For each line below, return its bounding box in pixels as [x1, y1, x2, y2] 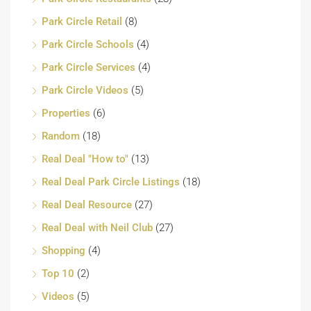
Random [42, 129, 80, 142]
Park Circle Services [42, 60, 135, 74]
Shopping [42, 244, 85, 257]
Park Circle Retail [42, 15, 122, 28]
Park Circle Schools [42, 37, 134, 51]
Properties [42, 106, 90, 119]
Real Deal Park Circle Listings [42, 175, 180, 188]
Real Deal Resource [42, 198, 132, 211]
